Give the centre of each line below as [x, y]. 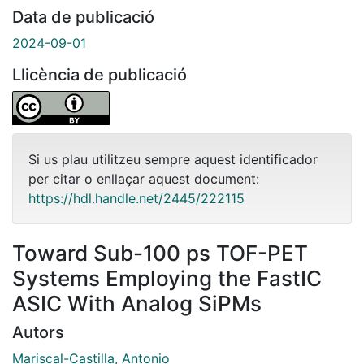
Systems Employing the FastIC [167, 278]
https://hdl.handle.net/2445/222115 [136, 198]
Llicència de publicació [100, 74]
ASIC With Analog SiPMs [137, 303]
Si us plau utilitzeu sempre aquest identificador [173, 159]
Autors [38, 332]
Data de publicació [83, 17]
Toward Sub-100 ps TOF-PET [160, 253]
